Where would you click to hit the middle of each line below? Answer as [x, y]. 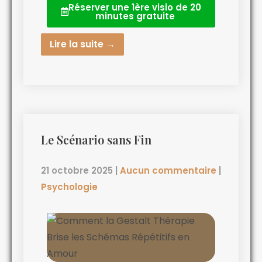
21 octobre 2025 [77, 170]
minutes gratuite [135, 16]
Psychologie [69, 187]
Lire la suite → [82, 44]
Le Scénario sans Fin [96, 139]
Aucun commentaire [168, 170]
